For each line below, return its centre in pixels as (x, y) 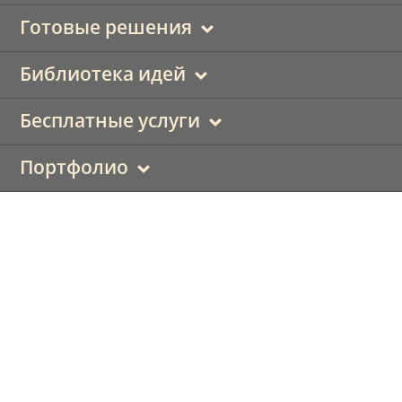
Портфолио (74, 167)
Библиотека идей (102, 74)
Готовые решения (105, 27)
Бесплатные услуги (109, 120)
